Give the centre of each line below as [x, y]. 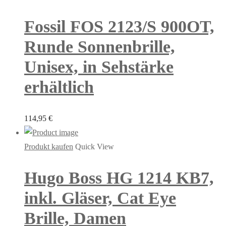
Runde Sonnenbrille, [100, 46]
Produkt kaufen [49, 147]
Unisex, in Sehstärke [99, 67]
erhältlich [59, 87]
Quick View [95, 147]
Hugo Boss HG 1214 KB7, [119, 178]
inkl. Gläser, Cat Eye [100, 198]
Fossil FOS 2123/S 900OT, [119, 26]
